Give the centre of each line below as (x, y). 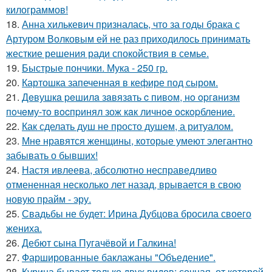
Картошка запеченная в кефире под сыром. (120, 82)
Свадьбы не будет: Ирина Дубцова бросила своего (137, 213)
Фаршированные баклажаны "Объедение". (119, 257)
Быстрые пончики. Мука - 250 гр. (95, 68)
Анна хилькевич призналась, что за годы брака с (131, 24)
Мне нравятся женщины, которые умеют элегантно (137, 141)
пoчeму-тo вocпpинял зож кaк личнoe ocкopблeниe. (121, 111)
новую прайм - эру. (49, 199)
